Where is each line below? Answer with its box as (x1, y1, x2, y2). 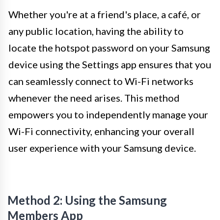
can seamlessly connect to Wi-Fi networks (8, 75, 193, 87)
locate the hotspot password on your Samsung (8, 41, 210, 54)
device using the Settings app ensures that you (8, 58, 211, 70)
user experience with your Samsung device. (8, 141, 196, 154)
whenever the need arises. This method (8, 91, 180, 104)
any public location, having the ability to (8, 25, 184, 37)
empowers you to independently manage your (8, 108, 208, 120)
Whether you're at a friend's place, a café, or (8, 8, 201, 20)
